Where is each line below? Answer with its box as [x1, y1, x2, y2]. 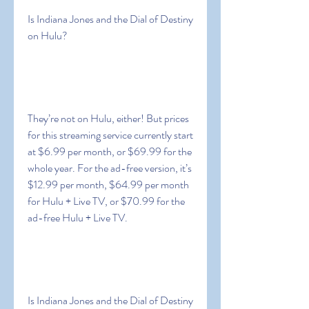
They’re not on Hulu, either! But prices [28, 110, 189, 126]
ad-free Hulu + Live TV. [28, 210, 128, 226]
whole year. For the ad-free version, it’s [28, 160, 192, 176]
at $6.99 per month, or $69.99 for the [28, 143, 192, 159]
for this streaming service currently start [28, 127, 193, 143]
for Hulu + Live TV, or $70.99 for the [28, 193, 185, 209]
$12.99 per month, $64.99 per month [28, 177, 189, 192]
